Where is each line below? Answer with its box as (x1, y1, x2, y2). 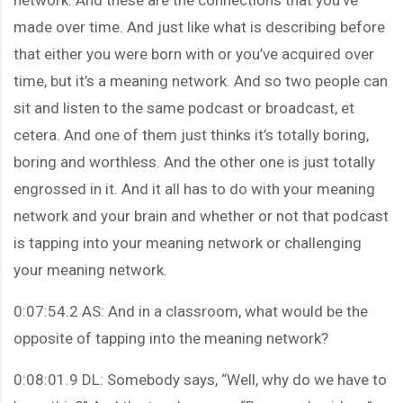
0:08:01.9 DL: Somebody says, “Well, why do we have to (13, 370, 387, 389)
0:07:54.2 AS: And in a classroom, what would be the (13, 301, 368, 320)
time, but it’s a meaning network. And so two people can (13, 71, 388, 90)
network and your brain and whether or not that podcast (13, 206, 389, 225)
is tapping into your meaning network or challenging (13, 233, 362, 252)
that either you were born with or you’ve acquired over (13, 44, 374, 63)
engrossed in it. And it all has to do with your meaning (13, 179, 375, 198)
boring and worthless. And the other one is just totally (13, 152, 375, 171)
